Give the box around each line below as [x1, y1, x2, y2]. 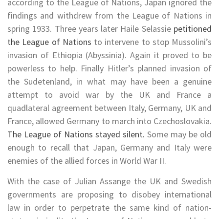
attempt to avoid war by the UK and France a [7, 89, 212, 101]
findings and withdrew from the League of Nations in [7, 10, 212, 22]
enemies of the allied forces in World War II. [7, 155, 166, 167]
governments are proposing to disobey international [7, 189, 212, 200]
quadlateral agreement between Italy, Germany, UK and [7, 102, 212, 114]
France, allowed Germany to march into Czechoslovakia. [7, 115, 212, 127]
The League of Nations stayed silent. [7, 129, 145, 140]
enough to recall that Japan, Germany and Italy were [7, 142, 212, 153]
